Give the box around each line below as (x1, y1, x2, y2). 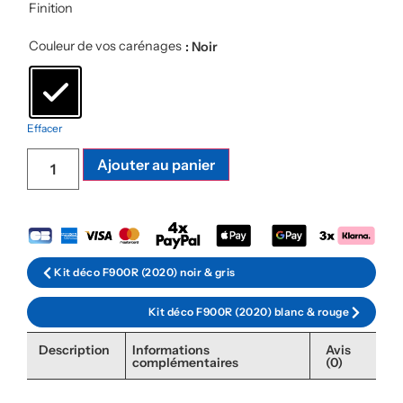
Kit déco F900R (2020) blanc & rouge (148, 305, 349, 319)
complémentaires (132, 354, 239, 371)
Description (38, 341, 110, 358)
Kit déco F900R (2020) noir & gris (54, 265, 236, 280)
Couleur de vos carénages (29, 37, 182, 54)
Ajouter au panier (97, 156, 216, 175)
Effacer (27, 121, 62, 135)
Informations (132, 341, 210, 358)
